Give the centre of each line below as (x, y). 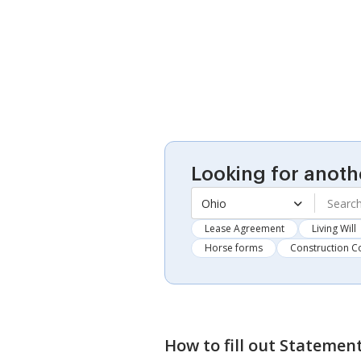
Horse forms (234, 248)
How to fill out (222, 345)
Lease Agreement (245, 228)
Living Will (334, 228)
